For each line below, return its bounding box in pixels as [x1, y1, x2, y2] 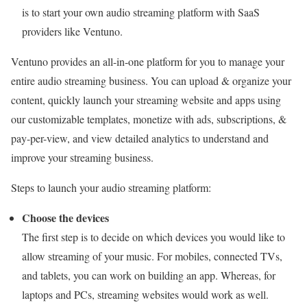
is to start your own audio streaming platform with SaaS [22, 4, 260, 19]
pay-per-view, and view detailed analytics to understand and [11, 130, 269, 145]
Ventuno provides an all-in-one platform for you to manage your [11, 53, 284, 69]
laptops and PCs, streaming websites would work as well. [22, 286, 269, 302]
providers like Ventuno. [22, 23, 126, 38]
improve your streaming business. [11, 149, 160, 164]
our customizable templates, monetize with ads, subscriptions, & [11, 111, 286, 126]
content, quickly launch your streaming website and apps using [11, 92, 281, 107]
